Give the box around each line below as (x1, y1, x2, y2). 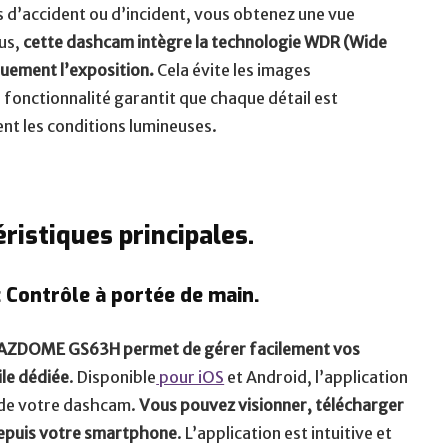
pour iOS (156, 367, 225, 388)
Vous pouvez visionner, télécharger (139, 395, 405, 416)
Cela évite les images (154, 60, 312, 81)
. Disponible (69, 367, 157, 388)
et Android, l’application (224, 367, 409, 388)
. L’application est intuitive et (177, 423, 393, 444)
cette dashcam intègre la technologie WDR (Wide (23, 32, 388, 53)
